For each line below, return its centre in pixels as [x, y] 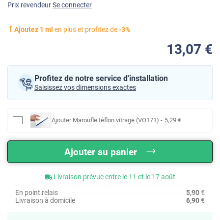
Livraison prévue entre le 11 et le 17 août [114, 177]
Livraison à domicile [45, 200]
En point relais [37, 192]
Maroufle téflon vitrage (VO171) [116, 120]
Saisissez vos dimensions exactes [85, 87]
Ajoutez [27, 29]
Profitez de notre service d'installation [101, 78]
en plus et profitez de [86, 29]
